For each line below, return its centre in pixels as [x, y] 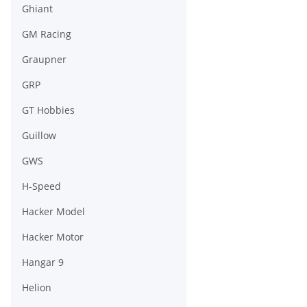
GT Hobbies [48, 110]
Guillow [39, 136]
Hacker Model [53, 212]
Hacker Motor [53, 237]
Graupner [44, 60]
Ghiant [37, 9]
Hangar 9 [43, 262]
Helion [37, 288]
